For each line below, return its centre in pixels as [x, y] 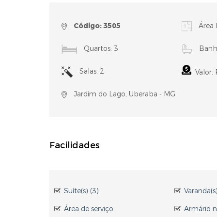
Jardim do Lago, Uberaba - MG [124, 94]
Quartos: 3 [100, 49]
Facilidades [75, 145]
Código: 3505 [97, 26]
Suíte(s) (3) [81, 191]
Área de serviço [89, 209]
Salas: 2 [91, 71]
